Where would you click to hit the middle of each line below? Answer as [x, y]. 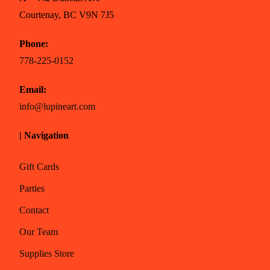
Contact [34, 210]
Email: [33, 89]
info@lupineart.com [58, 106]
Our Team [39, 232]
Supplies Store [47, 253]
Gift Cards [39, 167]
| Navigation [44, 135]
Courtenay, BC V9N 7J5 [67, 15]
